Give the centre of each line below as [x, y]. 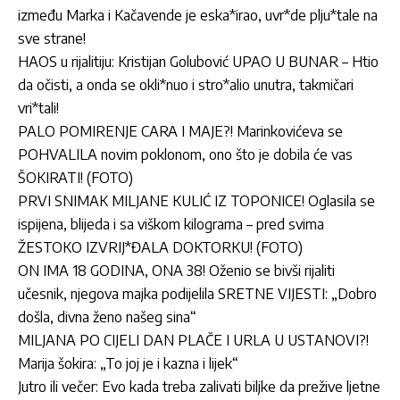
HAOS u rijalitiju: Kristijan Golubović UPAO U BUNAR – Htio [198, 62]
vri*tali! [38, 108]
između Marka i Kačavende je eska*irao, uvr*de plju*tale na [198, 16]
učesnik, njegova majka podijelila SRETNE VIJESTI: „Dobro [197, 294]
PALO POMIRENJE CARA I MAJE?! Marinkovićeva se [180, 132]
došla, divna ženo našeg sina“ [107, 317]
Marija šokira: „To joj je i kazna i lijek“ [128, 364]
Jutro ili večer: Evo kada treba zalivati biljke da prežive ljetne [199, 387]
